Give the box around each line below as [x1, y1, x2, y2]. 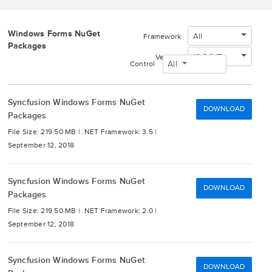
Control [129, 59, 155, 69]
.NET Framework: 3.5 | [82, 127, 157, 137]
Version [155, 52, 182, 62]
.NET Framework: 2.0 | [82, 206, 157, 216]
